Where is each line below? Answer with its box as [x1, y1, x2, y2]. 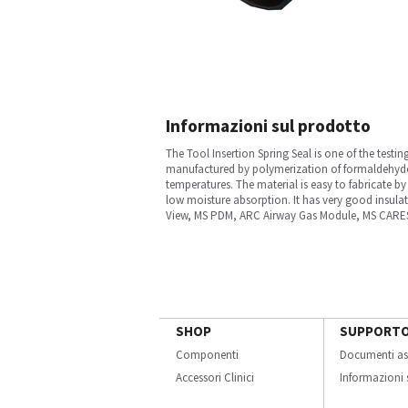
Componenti [176, 347, 239, 362]
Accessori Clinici [176, 370, 254, 385]
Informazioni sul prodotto [166, 115, 371, 137]
